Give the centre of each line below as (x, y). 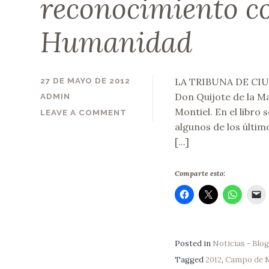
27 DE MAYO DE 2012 (86, 81)
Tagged (190, 259)
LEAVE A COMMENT (84, 112)
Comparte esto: (200, 173)
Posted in (193, 244)
